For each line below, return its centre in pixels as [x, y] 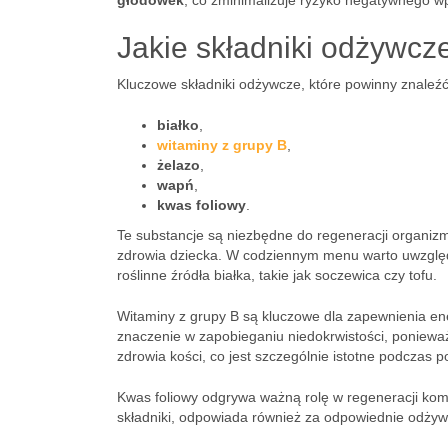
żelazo [178, 165]
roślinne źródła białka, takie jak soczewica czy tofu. [277, 275]
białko [178, 125]
